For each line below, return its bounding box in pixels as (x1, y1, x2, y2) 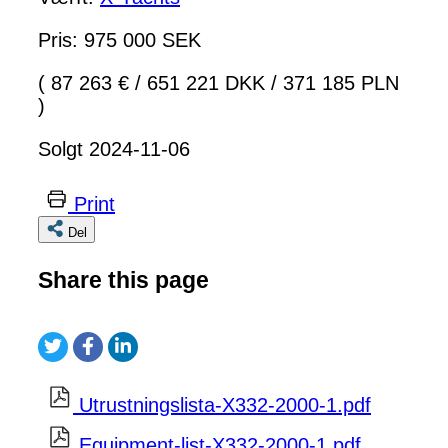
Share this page (38, 266, 209, 293)
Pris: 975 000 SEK (38, 29, 201, 52)
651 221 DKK (141, 72, 271, 95)
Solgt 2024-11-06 (38, 138, 190, 161)
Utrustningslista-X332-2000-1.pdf (79, 394, 371, 417)
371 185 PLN (277, 72, 399, 95)
